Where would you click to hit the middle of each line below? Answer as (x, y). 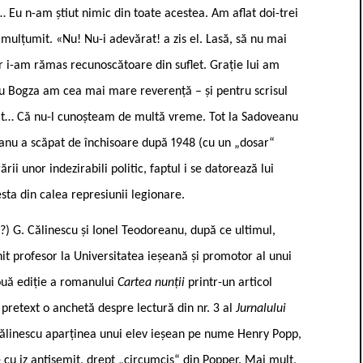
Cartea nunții (153, 282)
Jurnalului (261, 308)
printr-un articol (230, 282)
